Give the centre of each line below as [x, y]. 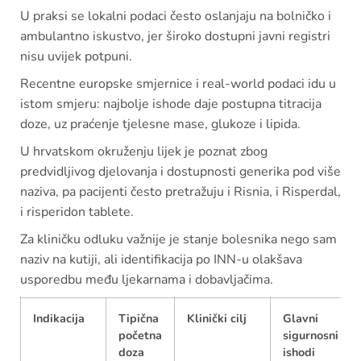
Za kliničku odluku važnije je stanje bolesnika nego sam [178, 240]
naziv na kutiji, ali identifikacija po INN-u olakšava [161, 260]
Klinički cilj [217, 319]
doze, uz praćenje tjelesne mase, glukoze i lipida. [160, 124]
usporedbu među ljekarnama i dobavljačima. [147, 280]
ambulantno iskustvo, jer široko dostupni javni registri [175, 37]
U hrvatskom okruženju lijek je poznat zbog [144, 152]
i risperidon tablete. [77, 212]
